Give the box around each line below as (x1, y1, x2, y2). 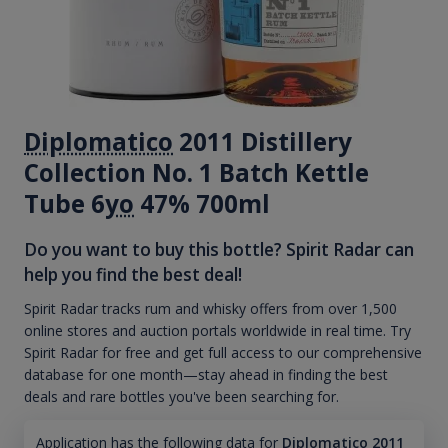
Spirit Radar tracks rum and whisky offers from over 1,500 (24, 299, 397, 319)
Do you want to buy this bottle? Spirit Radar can (24, 237, 414, 261)
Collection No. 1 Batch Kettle (24, 155, 369, 189)
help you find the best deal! (24, 262, 242, 286)
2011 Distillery (173, 124, 352, 158)
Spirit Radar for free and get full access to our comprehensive (24, 343, 422, 363)
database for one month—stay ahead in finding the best (24, 365, 388, 385)
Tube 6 (24, 186, 105, 220)
